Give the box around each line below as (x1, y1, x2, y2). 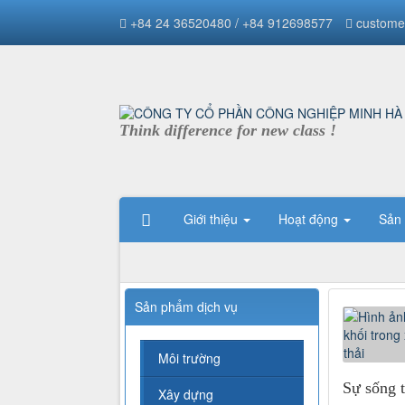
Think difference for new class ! (119, 120, 336, 139)
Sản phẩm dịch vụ (135, 297, 238, 316)
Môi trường (158, 349, 221, 368)
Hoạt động (278, 210, 342, 228)
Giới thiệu (184, 210, 241, 228)
